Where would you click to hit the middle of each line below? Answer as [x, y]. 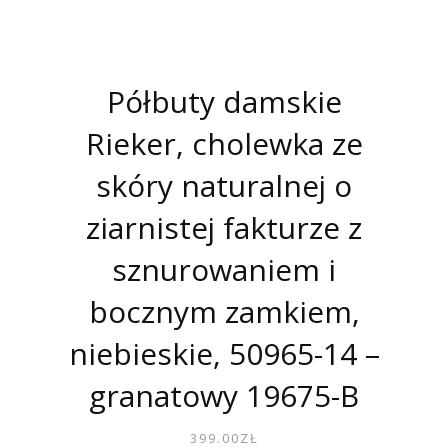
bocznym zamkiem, [224, 312]
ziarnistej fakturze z [224, 228]
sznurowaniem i [224, 270]
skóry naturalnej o [224, 186]
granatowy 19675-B [224, 396]
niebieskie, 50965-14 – [224, 354]
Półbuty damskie [224, 102]
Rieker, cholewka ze [224, 144]
